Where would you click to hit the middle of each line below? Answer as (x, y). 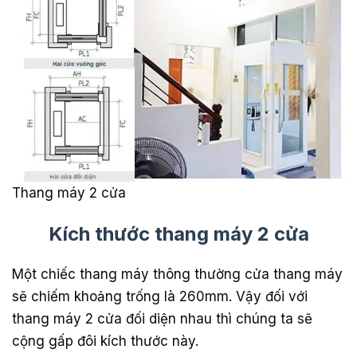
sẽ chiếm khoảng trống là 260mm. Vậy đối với (160, 296)
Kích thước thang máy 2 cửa (178, 233)
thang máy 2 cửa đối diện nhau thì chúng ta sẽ (162, 318)
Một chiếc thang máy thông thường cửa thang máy (177, 274)
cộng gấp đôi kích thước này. (105, 341)
